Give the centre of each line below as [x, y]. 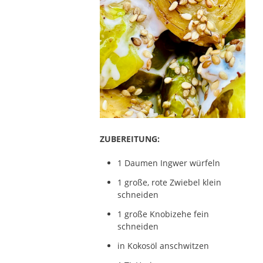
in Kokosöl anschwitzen [163, 245]
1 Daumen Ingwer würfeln [168, 163]
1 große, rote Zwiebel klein [169, 182]
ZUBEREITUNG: [129, 139]
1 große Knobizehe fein [163, 214]
